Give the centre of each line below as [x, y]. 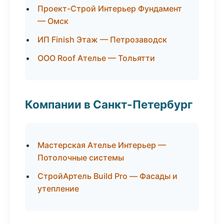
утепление [58, 188]
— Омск [53, 21]
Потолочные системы [81, 157]
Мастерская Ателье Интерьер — [102, 145]
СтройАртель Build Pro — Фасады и [107, 176]
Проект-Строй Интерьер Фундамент [110, 8]
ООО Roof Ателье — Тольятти [96, 58]
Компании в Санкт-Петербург [109, 104]
